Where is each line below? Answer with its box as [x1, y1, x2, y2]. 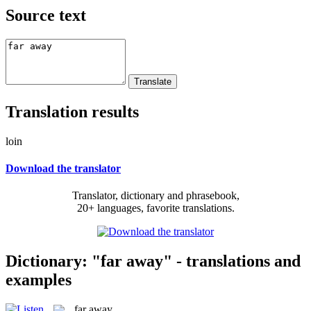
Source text [6, 6, 86, 24]
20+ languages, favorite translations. [76, 202, 235, 215]
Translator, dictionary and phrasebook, [72, 190, 239, 202]
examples [6, 270, 72, 289]
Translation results [6, 102, 139, 121]
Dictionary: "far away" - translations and [6, 251, 301, 270]
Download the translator [6, 162, 121, 174]
